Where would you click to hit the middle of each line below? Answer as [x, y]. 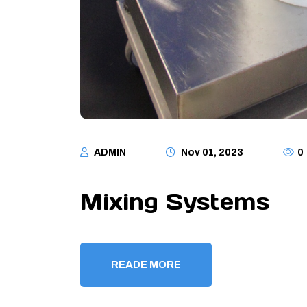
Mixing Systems [175, 201]
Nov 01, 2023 [211, 152]
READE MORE [146, 264]
